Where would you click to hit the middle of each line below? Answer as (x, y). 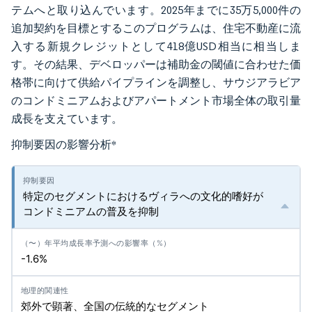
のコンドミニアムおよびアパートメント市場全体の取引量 (156, 101)
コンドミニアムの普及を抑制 (91, 211)
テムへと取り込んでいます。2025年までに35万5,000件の (156, 10)
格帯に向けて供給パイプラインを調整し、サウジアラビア (156, 83)
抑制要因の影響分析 (61, 144)
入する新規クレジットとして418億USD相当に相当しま (156, 46)
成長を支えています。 (67, 119)
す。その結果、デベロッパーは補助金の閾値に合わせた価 (156, 64)
